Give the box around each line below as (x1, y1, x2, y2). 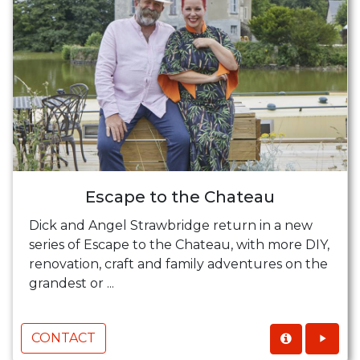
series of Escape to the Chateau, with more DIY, (29, 237, 329, 253)
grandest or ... (29, 276, 114, 292)
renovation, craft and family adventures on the (29, 256, 328, 272)
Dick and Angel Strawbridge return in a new (29, 218, 313, 234)
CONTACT (31, 330, 96, 346)
